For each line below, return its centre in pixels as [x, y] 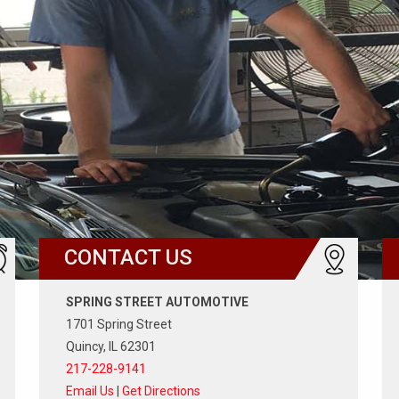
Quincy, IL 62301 [111, 346]
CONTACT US [128, 257]
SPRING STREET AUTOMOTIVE [157, 302]
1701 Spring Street [119, 324]
